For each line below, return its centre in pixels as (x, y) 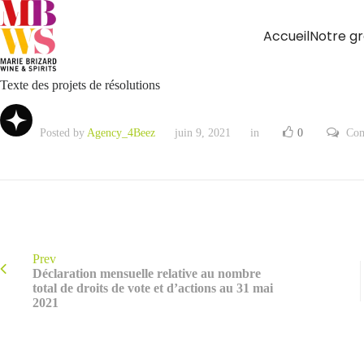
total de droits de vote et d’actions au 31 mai (153, 288)
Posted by (62, 133)
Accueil (286, 36)
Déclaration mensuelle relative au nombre (147, 273)
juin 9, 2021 (203, 133)
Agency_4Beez (121, 133)
